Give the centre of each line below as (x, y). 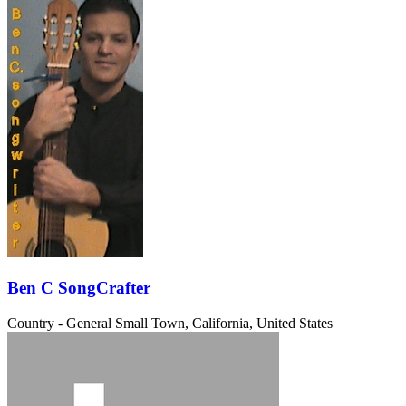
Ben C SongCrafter (79, 287)
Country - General (59, 323)
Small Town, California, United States (224, 323)
